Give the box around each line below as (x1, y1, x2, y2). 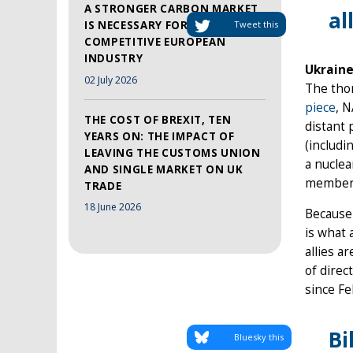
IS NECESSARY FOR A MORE (84, 17, 235, 32)
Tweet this (234, 18, 278, 31)
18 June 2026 (84, 200, 141, 214)
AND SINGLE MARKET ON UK (84, 162, 243, 176)
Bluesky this (234, 331, 284, 344)
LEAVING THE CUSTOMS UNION (84, 145, 261, 160)
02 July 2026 (84, 72, 137, 87)
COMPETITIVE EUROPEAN (84, 34, 226, 49)
